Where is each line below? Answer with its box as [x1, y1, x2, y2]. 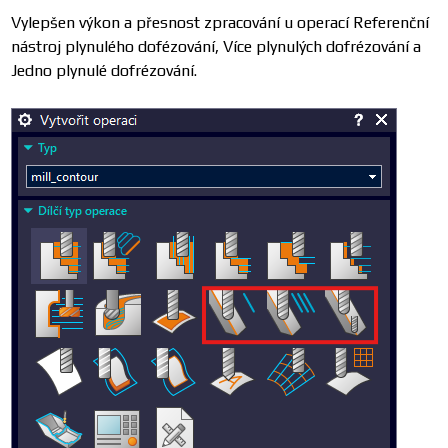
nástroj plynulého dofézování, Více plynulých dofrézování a [11, 37, 422, 57]
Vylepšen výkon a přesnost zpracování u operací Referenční [11, 13, 430, 33]
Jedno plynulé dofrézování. [11, 61, 202, 81]
